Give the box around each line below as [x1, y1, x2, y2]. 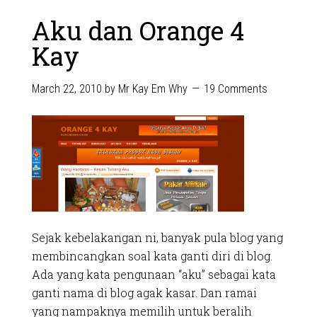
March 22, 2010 [31, 82, 102, 96]
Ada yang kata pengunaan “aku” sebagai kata [31, 267, 276, 282]
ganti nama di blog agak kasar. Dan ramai [31, 285, 257, 300]
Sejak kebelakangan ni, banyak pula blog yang [31, 230, 283, 245]
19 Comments [203, 82, 267, 96]
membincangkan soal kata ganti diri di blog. [31, 248, 272, 263]
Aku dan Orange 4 [31, 13, 244, 47]
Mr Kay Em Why [117, 82, 188, 96]
